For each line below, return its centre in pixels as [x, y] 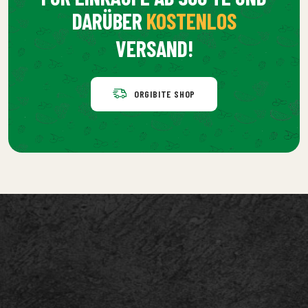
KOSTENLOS [191, 21]
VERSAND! [154, 48]
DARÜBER [109, 21]
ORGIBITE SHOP [165, 94]
